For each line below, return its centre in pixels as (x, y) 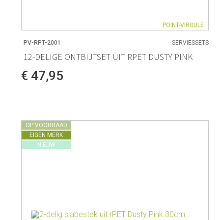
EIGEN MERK (46, 135)
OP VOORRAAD (46, 125)
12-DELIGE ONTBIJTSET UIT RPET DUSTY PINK (108, 56)
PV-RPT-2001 (42, 42)
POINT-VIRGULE (183, 25)
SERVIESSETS (191, 42)
